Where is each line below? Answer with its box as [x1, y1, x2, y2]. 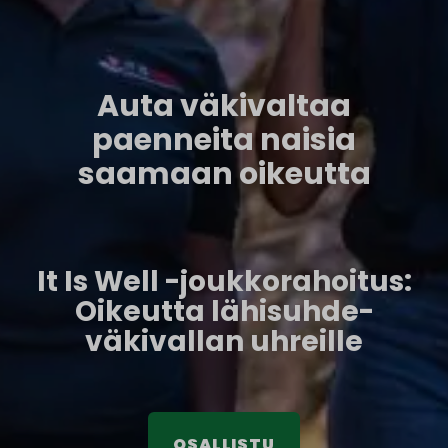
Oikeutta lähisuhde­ [74, 292, 374, 332]
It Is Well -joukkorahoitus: [36, 262, 412, 302]
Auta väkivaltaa [97, 85, 351, 127]
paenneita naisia [92, 119, 356, 161]
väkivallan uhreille [85, 322, 363, 362]
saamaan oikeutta [77, 153, 371, 195]
